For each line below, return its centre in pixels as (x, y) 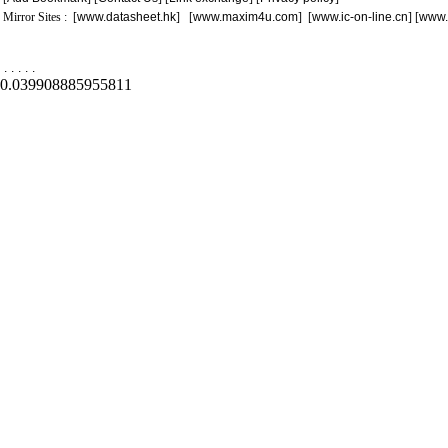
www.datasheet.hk (126, 17)
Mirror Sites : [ (40, 17)
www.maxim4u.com (245, 17)
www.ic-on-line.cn (360, 17)
